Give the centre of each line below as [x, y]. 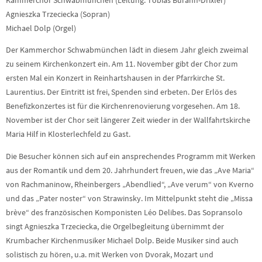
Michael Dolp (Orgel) [41, 28]
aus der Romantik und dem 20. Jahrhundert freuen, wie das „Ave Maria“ [130, 170]
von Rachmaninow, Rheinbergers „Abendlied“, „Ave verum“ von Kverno [130, 184]
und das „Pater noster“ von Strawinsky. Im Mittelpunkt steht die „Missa [129, 198]
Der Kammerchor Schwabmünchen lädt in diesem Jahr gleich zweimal [127, 50]
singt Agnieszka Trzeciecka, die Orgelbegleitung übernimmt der [115, 226]
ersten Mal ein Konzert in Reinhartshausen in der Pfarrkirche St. [115, 78]
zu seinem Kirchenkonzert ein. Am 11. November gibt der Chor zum [122, 64]
